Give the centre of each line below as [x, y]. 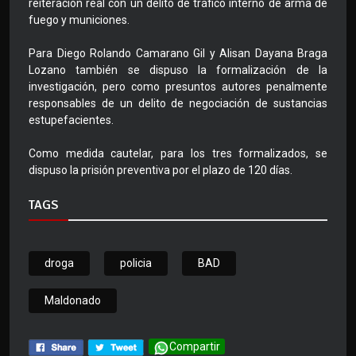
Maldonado [73, 301]
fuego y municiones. [79, 20]
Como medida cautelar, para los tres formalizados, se [178, 154]
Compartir [195, 347]
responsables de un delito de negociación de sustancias [178, 104]
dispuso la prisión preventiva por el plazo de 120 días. [161, 170]
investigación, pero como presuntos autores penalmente [178, 87]
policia [136, 263]
